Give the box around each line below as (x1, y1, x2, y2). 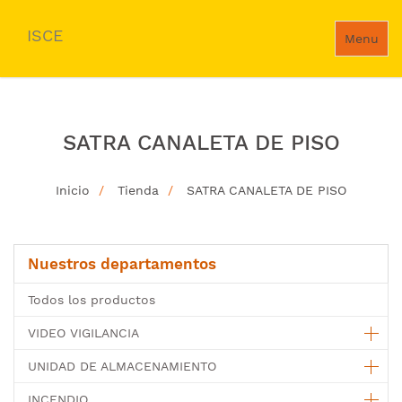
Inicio (56, 183, 90, 197)
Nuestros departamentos (28, 255, 216, 273)
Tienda (118, 183, 159, 197)
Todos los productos (28, 293, 155, 307)
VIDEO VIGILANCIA (28, 326, 139, 340)
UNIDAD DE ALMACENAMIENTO (28, 359, 216, 373)
